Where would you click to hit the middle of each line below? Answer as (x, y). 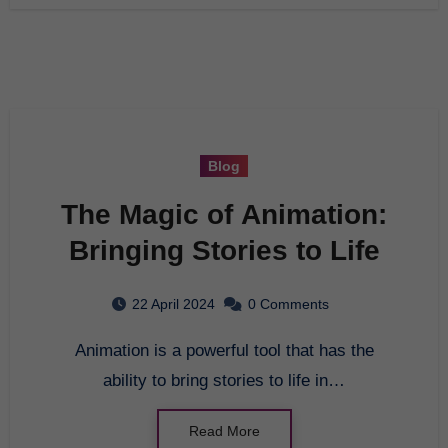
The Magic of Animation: (224, 214)
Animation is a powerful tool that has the (80, 350)
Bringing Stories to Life (224, 250)
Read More (224, 430)
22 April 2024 (173, 303)
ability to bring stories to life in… (224, 380)
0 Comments (288, 303)
